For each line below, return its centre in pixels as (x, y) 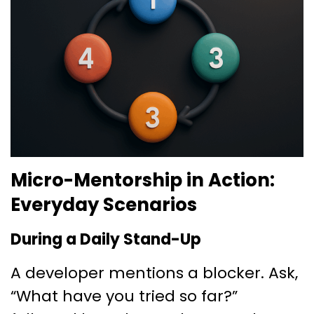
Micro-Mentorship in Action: (143, 180)
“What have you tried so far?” (124, 296)
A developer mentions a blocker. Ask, (154, 273)
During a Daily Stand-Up (106, 239)
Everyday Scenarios (104, 204)
